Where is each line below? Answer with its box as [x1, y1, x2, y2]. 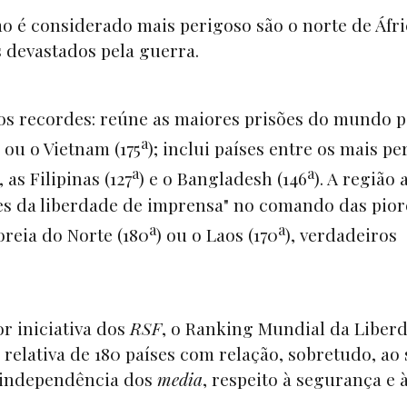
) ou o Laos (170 [156, 223, 278, 247]
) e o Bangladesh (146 [139, 166, 307, 191]
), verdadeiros [285, 223, 397, 247]
